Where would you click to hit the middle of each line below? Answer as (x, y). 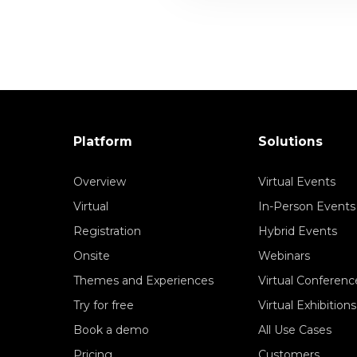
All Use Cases (295, 330)
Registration (107, 231)
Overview (100, 181)
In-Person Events (307, 206)
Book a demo (111, 330)
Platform (103, 141)
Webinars (284, 255)
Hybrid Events (298, 231)
